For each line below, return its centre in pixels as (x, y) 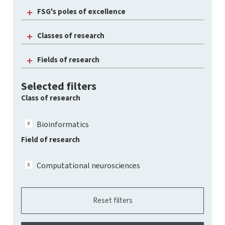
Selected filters (59, 86)
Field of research (50, 139)
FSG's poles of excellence (81, 12)
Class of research (51, 98)
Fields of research (68, 60)
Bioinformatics (63, 124)
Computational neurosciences (88, 165)
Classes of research (71, 36)
